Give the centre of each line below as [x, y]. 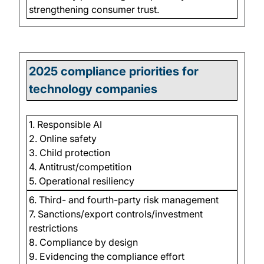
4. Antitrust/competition [80, 166]
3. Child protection [70, 152]
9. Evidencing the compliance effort [107, 257]
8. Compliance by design [84, 242]
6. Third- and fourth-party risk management [124, 200]
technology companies [93, 89]
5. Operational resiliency [82, 181]
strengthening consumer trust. [94, 9]
